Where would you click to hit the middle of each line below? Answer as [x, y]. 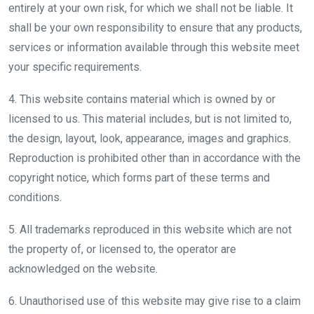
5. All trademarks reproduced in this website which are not [150, 229]
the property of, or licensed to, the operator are [122, 249]
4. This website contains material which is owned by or [142, 99]
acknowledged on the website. [83, 268]
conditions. [35, 197]
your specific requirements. [75, 67]
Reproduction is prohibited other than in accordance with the [155, 158]
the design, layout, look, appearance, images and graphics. [150, 138]
